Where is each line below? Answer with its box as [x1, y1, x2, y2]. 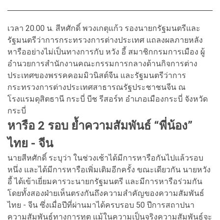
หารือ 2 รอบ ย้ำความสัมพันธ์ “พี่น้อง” [7, 118, 192, 133]
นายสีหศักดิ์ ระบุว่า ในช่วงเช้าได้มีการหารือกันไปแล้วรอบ [7, 153, 203, 163]
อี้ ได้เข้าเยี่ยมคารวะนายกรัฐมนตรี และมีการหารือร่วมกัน [7, 176, 202, 186]
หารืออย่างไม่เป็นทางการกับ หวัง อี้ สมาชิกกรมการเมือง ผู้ [7, 47, 205, 56]
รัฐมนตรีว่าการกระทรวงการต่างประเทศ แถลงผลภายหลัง [7, 35, 203, 45]
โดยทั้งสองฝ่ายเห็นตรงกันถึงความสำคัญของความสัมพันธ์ [7, 188, 204, 198]
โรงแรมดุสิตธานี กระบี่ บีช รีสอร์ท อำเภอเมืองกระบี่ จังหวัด [7, 94, 208, 104]
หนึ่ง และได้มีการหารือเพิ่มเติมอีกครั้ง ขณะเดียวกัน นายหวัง [7, 165, 211, 174]
